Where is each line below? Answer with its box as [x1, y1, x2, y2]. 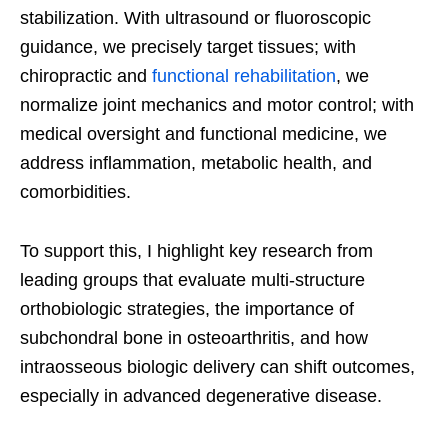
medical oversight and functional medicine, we [20, 123, 387, 144]
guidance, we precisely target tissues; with [20, 36, 356, 57]
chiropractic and [20, 65, 152, 86]
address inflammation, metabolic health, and [20, 152, 372, 173]
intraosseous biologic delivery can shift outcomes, [20, 356, 415, 377]
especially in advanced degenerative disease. [20, 385, 382, 406]
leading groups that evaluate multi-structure [20, 269, 365, 290]
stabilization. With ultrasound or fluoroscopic [20, 7, 371, 28]
